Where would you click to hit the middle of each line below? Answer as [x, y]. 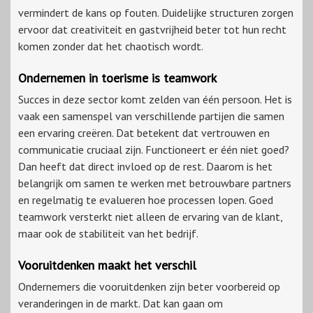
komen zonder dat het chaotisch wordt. [111, 46]
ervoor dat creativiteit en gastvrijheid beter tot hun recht [152, 30]
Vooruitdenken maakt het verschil [107, 265]
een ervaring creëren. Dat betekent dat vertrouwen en [144, 133]
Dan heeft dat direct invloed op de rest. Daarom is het [145, 167]
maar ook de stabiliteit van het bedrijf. [108, 234]
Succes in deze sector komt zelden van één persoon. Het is [155, 100]
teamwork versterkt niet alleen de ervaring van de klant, [150, 217]
